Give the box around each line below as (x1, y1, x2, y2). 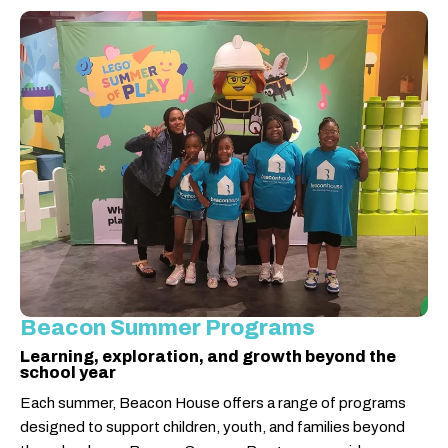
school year (20, 363, 116, 381)
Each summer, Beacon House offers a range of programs (20, 394, 406, 411)
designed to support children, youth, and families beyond (20, 418, 405, 435)
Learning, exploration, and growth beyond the (20, 347, 396, 365)
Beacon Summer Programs (20, 315, 315, 340)
